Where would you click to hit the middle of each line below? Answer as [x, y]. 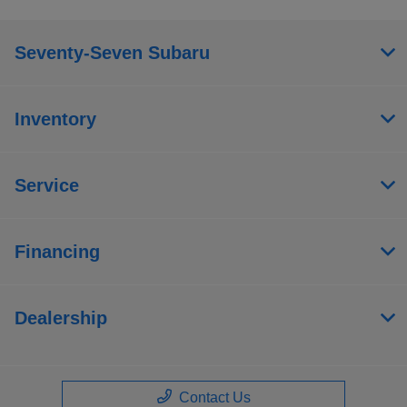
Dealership [61, 318]
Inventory [55, 119]
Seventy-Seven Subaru [112, 52]
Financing [57, 251]
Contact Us [214, 397]
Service [47, 185]
